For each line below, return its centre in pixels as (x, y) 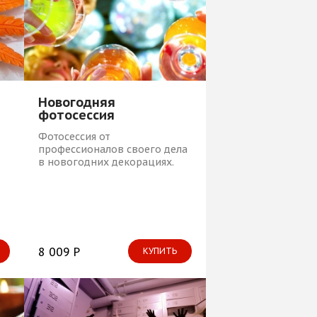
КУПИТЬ (160, 250)
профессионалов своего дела (113, 149)
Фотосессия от (74, 136)
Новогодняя (76, 102)
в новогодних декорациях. (106, 162)
